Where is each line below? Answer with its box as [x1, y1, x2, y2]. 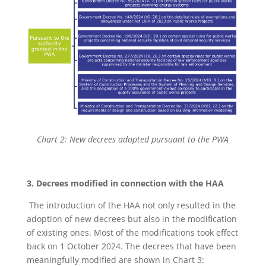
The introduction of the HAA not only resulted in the [28, 199, 236, 211]
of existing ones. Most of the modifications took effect [26, 226, 238, 238]
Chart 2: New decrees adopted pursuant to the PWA [37, 133, 229, 145]
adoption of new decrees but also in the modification [26, 213, 237, 224]
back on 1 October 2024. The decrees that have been [26, 240, 236, 252]
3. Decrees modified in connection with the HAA [26, 177, 224, 189]
